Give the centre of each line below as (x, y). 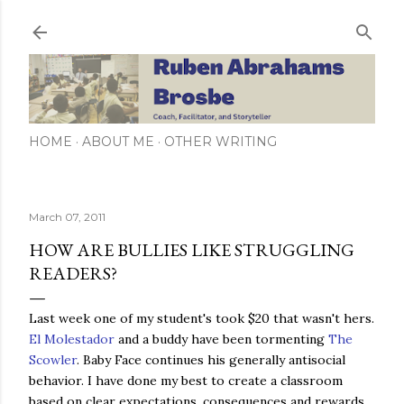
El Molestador (72, 339)
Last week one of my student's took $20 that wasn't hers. (202, 318)
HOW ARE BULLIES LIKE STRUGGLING (192, 249)
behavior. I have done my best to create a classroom (186, 380)
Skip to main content (202, 23)
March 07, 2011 (67, 216)
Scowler (53, 359)
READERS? (73, 273)
